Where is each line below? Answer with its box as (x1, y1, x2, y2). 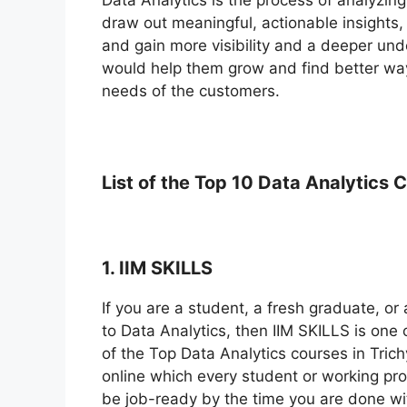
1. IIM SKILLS (102, 257, 213, 280)
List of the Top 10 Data (102, 171, 305, 194)
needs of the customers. (102, 81, 280, 100)
